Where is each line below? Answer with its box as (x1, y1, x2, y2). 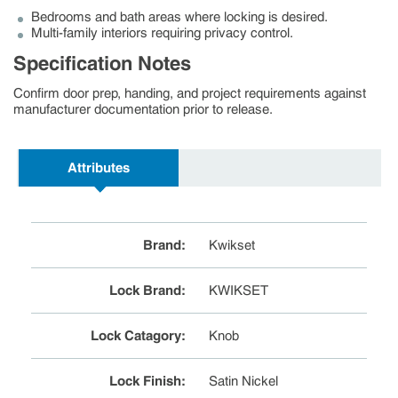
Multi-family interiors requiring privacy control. (31, 24, 293, 41)
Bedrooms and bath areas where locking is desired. (31, 8, 328, 25)
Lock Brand (108, 282, 181, 298)
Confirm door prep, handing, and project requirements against (13, 84, 366, 101)
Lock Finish (108, 372, 181, 389)
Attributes (68, 159, 130, 176)
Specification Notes (13, 51, 191, 75)
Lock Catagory (90, 327, 181, 344)
